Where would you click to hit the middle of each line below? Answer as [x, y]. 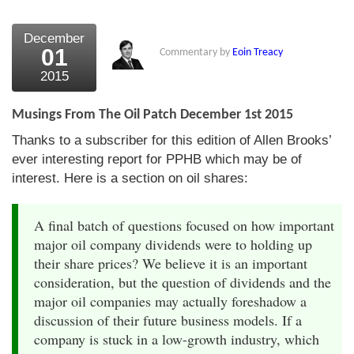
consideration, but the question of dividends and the [183, 282]
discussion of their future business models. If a [168, 320]
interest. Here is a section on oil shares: [130, 178]
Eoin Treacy [258, 52]
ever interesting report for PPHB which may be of [157, 159]
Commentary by [196, 52]
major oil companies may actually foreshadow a [170, 301]
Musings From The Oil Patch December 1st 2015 [153, 115]
